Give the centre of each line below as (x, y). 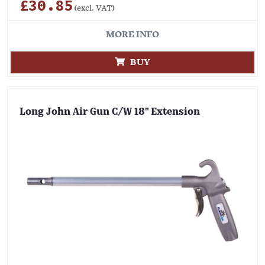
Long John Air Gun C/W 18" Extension (110, 113)
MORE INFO (132, 34)
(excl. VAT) (93, 8)
